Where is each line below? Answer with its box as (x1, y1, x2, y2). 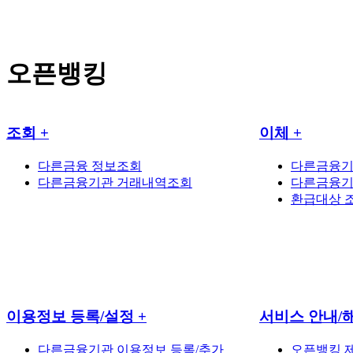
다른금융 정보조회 (38, 158, 142, 173)
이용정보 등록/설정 (6, 308, 138, 325)
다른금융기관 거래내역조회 (38, 175, 192, 189)
